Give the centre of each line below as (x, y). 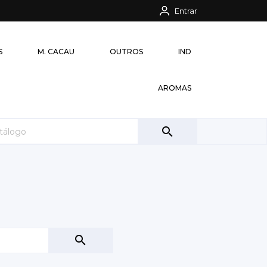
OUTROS (126, 52)
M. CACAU (56, 52)
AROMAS (175, 88)
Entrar (186, 11)
